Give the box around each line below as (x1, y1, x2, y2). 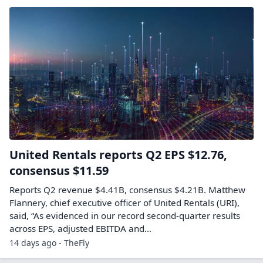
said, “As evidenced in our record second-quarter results (9, 209, 240, 221)
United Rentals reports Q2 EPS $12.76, (9, 146, 227, 163)
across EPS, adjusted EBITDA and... (9, 222, 151, 234)
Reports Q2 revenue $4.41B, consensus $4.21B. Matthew (9, 183, 245, 195)
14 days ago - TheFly (9, 237, 89, 248)
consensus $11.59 (9, 162, 109, 178)
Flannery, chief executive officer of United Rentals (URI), (9, 196, 240, 208)
